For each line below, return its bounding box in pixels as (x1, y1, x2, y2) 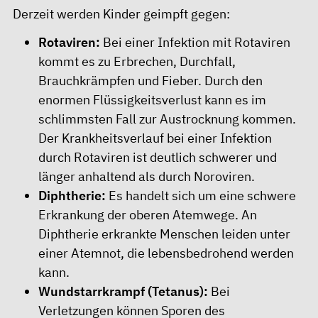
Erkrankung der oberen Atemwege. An (38, 207, 257, 223)
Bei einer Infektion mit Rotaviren (100, 34, 290, 50)
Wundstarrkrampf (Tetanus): (38, 283, 208, 300)
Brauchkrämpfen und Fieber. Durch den (38, 72, 263, 89)
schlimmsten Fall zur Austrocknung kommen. (38, 111, 296, 127)
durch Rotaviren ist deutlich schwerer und (38, 149, 277, 165)
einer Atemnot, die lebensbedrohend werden (38, 245, 294, 261)
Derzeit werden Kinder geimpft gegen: (13, 5, 230, 22)
